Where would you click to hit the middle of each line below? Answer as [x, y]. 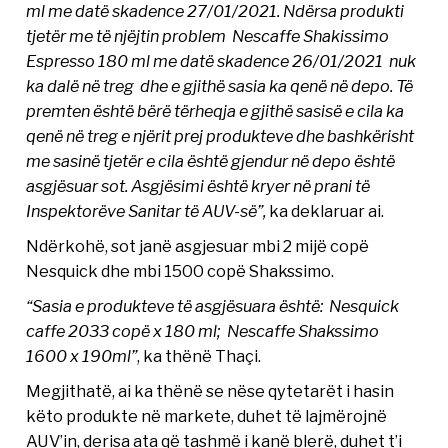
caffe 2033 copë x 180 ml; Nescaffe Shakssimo [203, 331]
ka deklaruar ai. [325, 211]
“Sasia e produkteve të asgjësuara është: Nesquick [213, 306]
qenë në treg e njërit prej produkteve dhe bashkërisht [220, 136]
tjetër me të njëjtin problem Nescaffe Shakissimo [208, 36]
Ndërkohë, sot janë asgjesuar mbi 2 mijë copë [198, 246]
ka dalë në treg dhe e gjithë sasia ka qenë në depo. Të [220, 86]
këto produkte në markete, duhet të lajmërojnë [207, 416]
